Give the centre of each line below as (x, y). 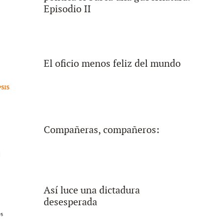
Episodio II (67, 9)
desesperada (70, 202)
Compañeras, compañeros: (101, 130)
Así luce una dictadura (92, 190)
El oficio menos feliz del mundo (112, 64)
